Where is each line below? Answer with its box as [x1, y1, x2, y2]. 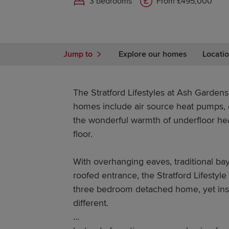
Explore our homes [119, 49, 188, 59]
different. [73, 197, 108, 209]
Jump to [63, 49, 93, 59]
